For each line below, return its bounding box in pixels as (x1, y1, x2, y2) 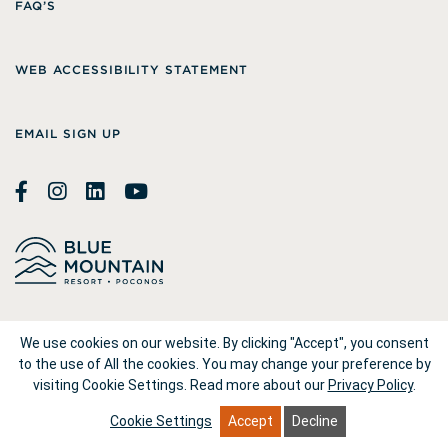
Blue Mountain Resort (70, 328, 221, 345)
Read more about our (189, 377, 325, 393)
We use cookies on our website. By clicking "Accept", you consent (19, 335, 429, 351)
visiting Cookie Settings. (32, 377, 187, 393)
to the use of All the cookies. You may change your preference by (17, 356, 431, 372)
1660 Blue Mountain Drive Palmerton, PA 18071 (15, 392, 337, 409)
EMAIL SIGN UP (15, 125, 121, 141)
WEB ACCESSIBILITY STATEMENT (15, 61, 248, 77)
